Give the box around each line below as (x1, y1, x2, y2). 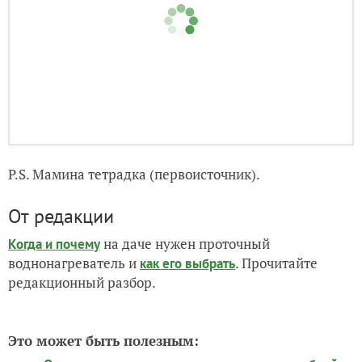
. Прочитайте (235, 290, 318, 309)
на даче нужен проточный (100, 271, 270, 290)
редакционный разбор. (8, 309, 156, 329)
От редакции (8, 240, 114, 266)
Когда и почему (8, 271, 100, 290)
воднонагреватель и (8, 290, 140, 309)
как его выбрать (140, 291, 235, 309)
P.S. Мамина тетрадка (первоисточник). (8, 201, 260, 221)
